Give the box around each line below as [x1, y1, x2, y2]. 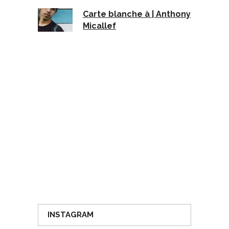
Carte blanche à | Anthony [83, 9, 191, 19]
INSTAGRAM [48, 210, 94, 219]
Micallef [83, 20, 116, 31]
